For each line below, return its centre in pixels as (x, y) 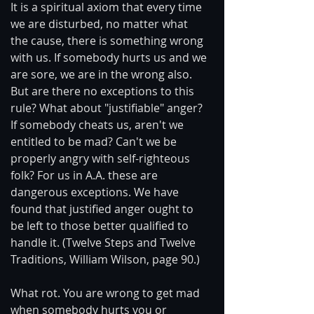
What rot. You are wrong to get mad (107, 293)
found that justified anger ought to (103, 209)
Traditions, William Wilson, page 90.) (105, 259)
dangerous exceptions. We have (96, 192)
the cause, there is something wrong (108, 40)
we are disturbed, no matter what (101, 23)
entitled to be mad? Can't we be (95, 141)
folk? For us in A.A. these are (86, 175)
